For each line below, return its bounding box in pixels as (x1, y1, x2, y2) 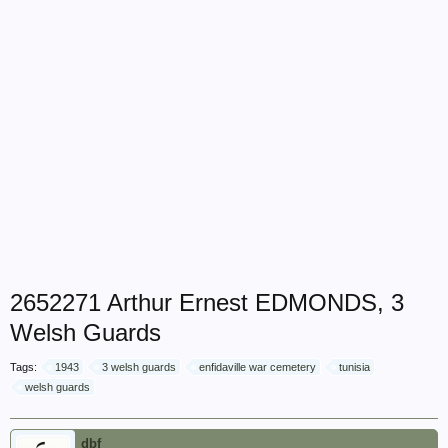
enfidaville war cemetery (199, 361, 316, 373)
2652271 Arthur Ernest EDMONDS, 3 (10, 289, 404, 316)
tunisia (339, 361, 370, 373)
